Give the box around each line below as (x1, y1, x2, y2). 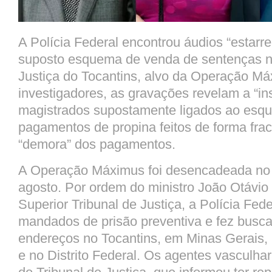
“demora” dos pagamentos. (18, 137, 175, 152)
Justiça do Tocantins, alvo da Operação (18, 69, 252, 84)
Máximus (92, 163, 144, 178)
